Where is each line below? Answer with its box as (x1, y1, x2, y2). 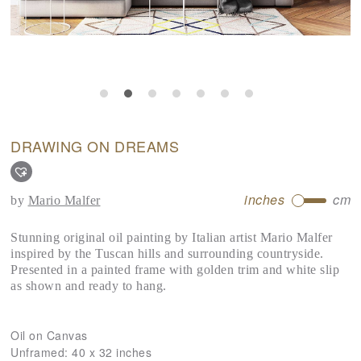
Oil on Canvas (10, 326, 88, 343)
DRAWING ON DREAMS (10, 135, 180, 156)
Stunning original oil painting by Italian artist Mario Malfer (10, 230, 333, 244)
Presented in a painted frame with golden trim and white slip (10, 262, 339, 276)
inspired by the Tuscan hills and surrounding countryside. (10, 246, 324, 260)
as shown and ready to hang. (10, 278, 167, 293)
